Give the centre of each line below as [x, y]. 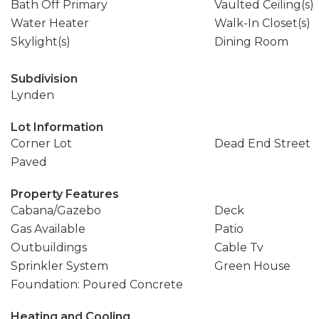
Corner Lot [41, 143]
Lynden [32, 95]
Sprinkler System [59, 266]
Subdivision [44, 79]
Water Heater [50, 23]
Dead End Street [262, 143]
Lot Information [57, 127]
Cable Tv [239, 247]
